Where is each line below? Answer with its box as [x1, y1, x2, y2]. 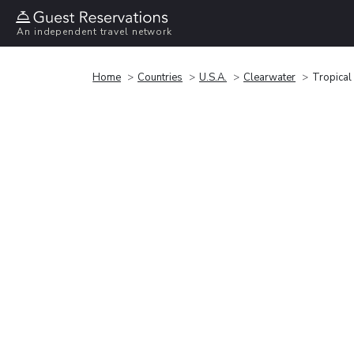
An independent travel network [17, 25, 173, 39]
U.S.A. [199, 70, 227, 85]
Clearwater [243, 70, 296, 85]
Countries [137, 70, 183, 85]
